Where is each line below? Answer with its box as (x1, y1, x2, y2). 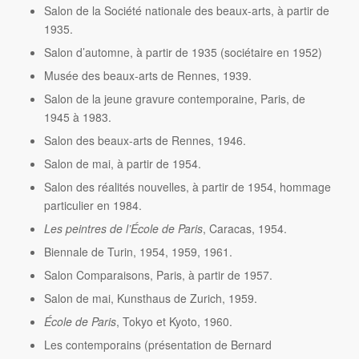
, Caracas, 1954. (202, 220, 287, 236)
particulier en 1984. (43, 196, 142, 213)
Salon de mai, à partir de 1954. (43, 155, 201, 171)
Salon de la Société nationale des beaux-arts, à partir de (43, 2, 329, 18)
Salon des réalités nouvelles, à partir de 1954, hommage (43, 178, 331, 195)
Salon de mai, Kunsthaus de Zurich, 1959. (43, 289, 257, 306)
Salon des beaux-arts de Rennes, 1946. (43, 131, 246, 148)
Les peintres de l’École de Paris (43, 220, 203, 236)
